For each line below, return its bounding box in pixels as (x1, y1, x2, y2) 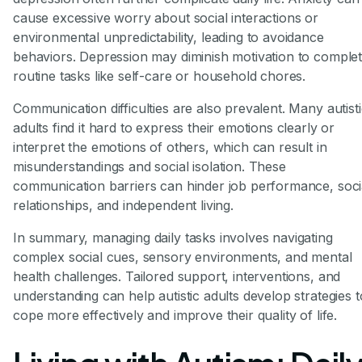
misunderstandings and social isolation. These (13, 158, 286, 175)
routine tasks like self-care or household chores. (13, 68, 306, 85)
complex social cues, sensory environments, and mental (13, 249, 352, 266)
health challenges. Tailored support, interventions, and (13, 268, 341, 285)
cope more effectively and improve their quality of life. (13, 307, 338, 324)
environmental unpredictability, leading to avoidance (13, 29, 324, 46)
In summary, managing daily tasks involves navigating (13, 229, 333, 246)
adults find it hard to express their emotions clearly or (13, 120, 335, 137)
